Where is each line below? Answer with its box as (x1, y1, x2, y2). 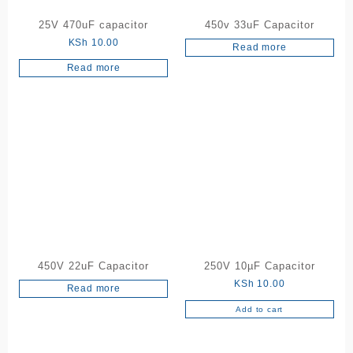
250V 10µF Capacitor (203, 259, 315, 272)
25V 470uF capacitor (39, 19, 149, 32)
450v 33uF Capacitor (204, 19, 314, 32)
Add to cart (236, 304, 284, 314)
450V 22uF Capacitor (38, 259, 150, 272)
